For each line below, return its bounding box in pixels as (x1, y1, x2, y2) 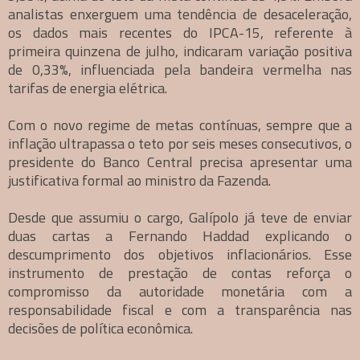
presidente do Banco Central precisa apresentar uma (8, 151, 352, 174)
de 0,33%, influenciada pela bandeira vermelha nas (8, 59, 352, 81)
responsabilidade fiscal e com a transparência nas (8, 299, 352, 321)
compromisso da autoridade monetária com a (8, 280, 352, 303)
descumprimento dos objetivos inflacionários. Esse (8, 243, 352, 266)
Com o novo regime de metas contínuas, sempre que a (8, 114, 352, 137)
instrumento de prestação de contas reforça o (8, 262, 352, 284)
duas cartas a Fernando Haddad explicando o (8, 225, 352, 247)
